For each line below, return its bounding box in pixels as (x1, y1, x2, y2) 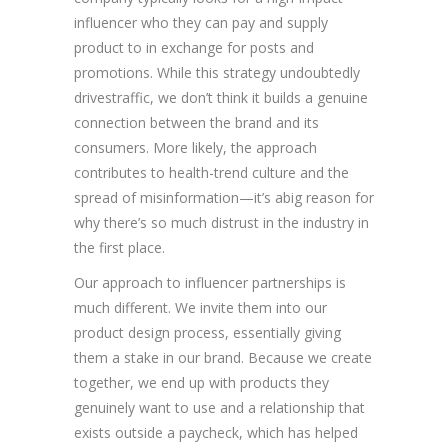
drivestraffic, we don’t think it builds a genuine (74, 88, 368, 108)
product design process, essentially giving (74, 323, 341, 343)
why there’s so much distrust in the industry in (74, 213, 369, 233)
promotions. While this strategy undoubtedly (74, 63, 360, 83)
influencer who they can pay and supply (74, 13, 328, 33)
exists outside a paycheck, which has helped (74, 423, 358, 443)
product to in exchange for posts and (74, 38, 314, 58)
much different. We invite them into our (74, 298, 327, 318)
